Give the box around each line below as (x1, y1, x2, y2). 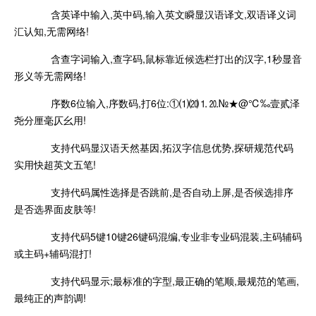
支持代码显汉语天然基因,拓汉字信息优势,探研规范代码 (34, 140, 293, 154)
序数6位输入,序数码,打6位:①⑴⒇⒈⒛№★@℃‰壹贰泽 (34, 95, 300, 110)
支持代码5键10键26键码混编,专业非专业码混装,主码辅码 (34, 229, 302, 243)
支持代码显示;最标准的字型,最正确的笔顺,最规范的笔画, (34, 273, 299, 288)
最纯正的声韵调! (14, 290, 86, 305)
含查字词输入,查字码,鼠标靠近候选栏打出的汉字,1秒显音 (34, 51, 302, 66)
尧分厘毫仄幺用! (14, 112, 86, 127)
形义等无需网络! (14, 68, 86, 83)
